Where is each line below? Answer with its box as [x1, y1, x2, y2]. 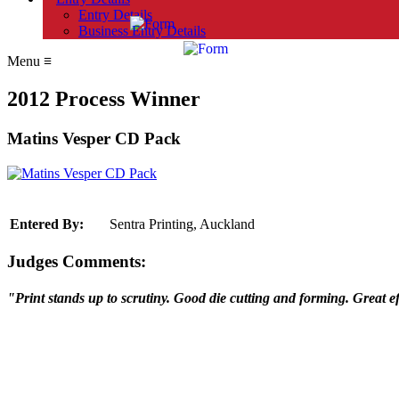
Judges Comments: [7, 251, 146, 271]
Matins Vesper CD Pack [7, 128, 181, 148]
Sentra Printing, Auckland [110, 216, 255, 232]
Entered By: [10, 216, 84, 232]
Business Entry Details [78, 23, 206, 38]
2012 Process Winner [7, 86, 200, 110]
